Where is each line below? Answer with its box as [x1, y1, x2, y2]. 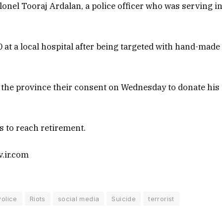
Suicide [111, 195, 136, 203]
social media [57, 195, 100, 203]
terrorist [148, 195, 174, 203]
